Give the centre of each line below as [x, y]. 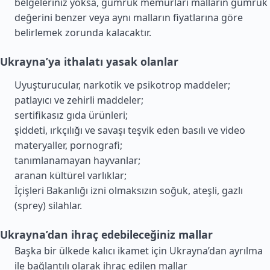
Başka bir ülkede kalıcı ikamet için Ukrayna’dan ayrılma [139, 251]
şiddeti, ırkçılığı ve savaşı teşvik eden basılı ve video [130, 130]
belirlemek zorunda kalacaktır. [83, 33]
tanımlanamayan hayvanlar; [77, 160]
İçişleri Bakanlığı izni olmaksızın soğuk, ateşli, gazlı [129, 190]
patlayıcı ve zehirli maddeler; [79, 100]
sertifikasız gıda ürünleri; [71, 115]
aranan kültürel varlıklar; [71, 175]
